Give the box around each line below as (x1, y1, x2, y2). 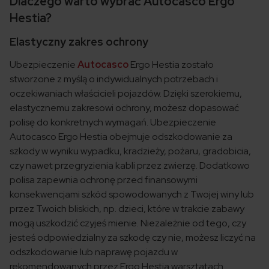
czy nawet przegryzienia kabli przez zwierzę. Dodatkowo (10, 159, 250, 172)
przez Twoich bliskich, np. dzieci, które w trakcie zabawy (10, 202, 244, 216)
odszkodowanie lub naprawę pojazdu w (10, 246, 178, 259)
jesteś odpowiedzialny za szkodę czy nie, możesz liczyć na (10, 231, 256, 244)
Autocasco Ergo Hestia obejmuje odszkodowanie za (10, 130, 232, 144)
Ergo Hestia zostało (128, 58, 214, 71)
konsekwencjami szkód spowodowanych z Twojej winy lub (10, 188, 254, 201)
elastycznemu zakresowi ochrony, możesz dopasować (10, 101, 239, 115)
